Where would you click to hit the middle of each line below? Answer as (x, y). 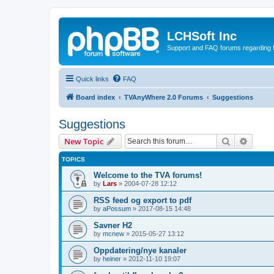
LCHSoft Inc (202, 36)
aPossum (117, 208)
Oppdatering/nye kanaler (140, 250)
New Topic (84, 141)
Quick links (92, 79)
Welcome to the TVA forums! (148, 175)
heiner (112, 258)
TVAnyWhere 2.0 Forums (164, 97)
